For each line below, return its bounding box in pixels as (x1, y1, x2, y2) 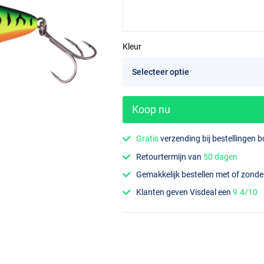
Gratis (136, 134, 159, 144)
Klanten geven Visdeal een (136, 187, 233, 197)
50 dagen (203, 151, 238, 161)
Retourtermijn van (136, 151, 204, 161)
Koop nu (132, 103, 170, 116)
